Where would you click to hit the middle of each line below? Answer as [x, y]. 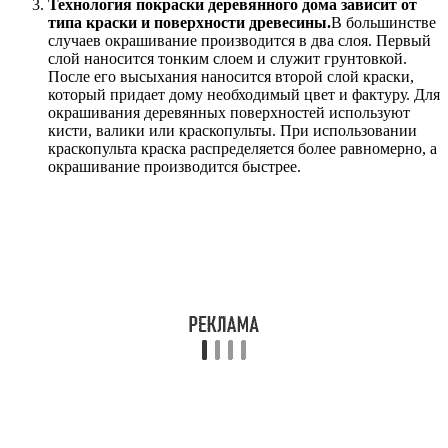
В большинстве [383, 23]
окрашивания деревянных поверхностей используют [229, 113]
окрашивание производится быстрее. [174, 167]
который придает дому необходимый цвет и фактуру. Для [244, 95]
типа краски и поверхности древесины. [189, 23]
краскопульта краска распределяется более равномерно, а [242, 149]
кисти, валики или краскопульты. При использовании [232, 131]
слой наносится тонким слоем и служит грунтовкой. [227, 59]
